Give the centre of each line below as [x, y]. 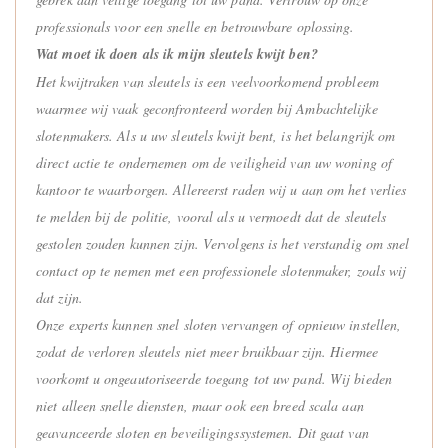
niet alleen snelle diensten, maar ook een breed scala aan [200, 405]
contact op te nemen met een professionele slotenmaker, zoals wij [221, 270]
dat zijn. [59, 297]
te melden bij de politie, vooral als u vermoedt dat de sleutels [211, 216]
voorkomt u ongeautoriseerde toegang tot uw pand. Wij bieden [214, 378]
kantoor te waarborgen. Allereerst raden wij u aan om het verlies [221, 189]
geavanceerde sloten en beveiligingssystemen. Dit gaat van [202, 432]
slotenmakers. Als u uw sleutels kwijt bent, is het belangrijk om [216, 135]
